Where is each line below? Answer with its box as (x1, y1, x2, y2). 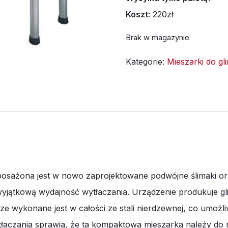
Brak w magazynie (126, 33, 189, 42)
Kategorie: (126, 56, 167, 67)
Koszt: (126, 9, 150, 19)
